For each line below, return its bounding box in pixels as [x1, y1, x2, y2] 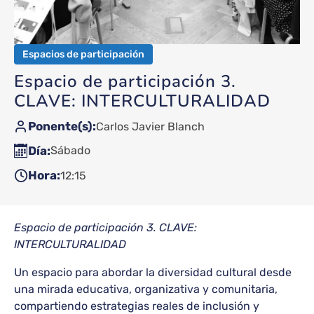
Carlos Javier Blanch [96, 119, 205, 133]
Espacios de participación [22, 48, 144, 60]
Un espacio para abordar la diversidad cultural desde [14, 265, 292, 279]
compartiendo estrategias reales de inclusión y [14, 299, 259, 313]
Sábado [50, 144, 90, 158]
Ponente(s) [28, 118, 93, 133]
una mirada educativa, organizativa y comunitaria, [14, 282, 278, 296]
